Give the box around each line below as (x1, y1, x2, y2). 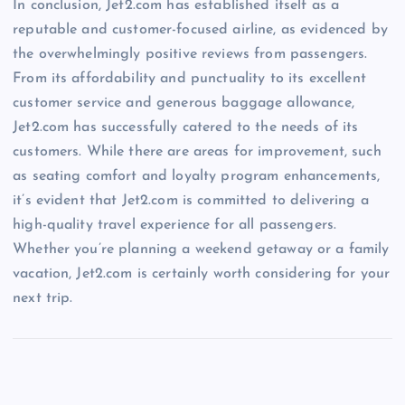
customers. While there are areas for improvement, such (13, 144, 381, 159)
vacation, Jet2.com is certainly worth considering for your (13, 266, 391, 281)
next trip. (13, 290, 73, 306)
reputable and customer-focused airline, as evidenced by (13, 22, 388, 37)
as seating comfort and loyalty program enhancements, (13, 168, 381, 184)
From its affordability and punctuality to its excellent (13, 71, 366, 86)
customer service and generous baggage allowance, (13, 95, 354, 110)
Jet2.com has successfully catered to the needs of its (13, 119, 359, 135)
